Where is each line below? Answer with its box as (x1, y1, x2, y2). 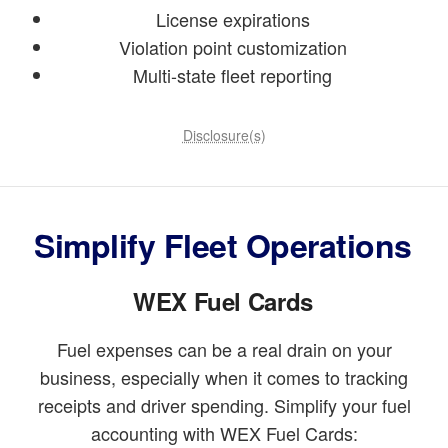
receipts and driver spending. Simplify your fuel (37, 391, 411, 418)
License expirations (155, 5, 310, 32)
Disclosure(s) (182, 124, 266, 145)
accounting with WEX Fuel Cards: (90, 419, 358, 446)
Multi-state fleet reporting (133, 61, 333, 88)
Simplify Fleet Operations (34, 221, 412, 268)
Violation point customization (118, 33, 347, 60)
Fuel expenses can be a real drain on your (56, 335, 392, 362)
